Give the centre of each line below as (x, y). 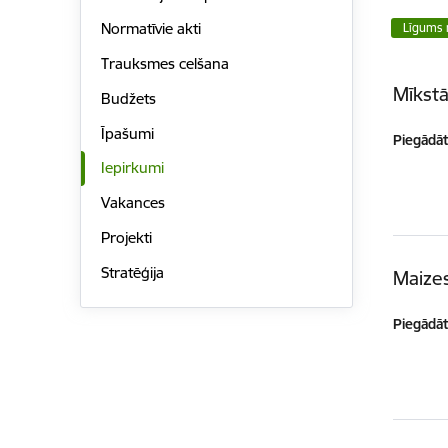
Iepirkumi (132, 168)
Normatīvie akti (150, 29)
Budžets (128, 98)
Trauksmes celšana (164, 64)
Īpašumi (127, 133)
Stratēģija (132, 272)
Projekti (126, 237)
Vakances (132, 203)
